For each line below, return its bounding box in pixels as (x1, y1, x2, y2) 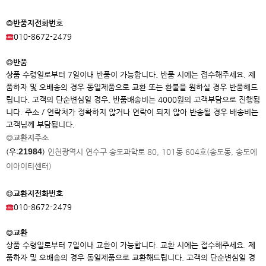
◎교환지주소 (6, 133, 49, 142)
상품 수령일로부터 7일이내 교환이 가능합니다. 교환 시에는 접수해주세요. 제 (6, 240, 255, 249)
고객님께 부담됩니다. (6, 120, 75, 129)
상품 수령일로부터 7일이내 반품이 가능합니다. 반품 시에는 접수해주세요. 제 (6, 70, 255, 79)
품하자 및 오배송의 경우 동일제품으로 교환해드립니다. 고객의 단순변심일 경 (6, 253, 255, 262)
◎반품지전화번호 (6, 18, 63, 27)
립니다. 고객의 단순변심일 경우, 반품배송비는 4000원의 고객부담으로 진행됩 (6, 95, 260, 104)
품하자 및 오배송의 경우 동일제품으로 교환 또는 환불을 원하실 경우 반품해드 (6, 83, 258, 91)
